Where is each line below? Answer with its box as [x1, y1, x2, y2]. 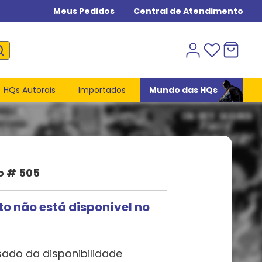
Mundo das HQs [149, 84, 218, 96]
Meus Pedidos [53, 5, 115, 17]
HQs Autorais [3, 84, 56, 96]
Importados [78, 84, 126, 96]
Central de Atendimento [133, 5, 243, 17]
